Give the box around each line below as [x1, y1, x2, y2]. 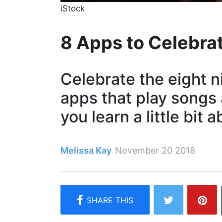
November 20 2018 [115, 145, 195, 156]
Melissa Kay [60, 145, 111, 156]
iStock [60, 3, 85, 13]
